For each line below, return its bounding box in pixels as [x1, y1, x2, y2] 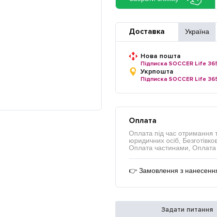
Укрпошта [140, 67, 174, 76]
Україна [185, 28, 209, 36]
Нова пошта [140, 52, 181, 60]
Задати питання [161, 205, 214, 214]
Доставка [129, 27, 165, 37]
